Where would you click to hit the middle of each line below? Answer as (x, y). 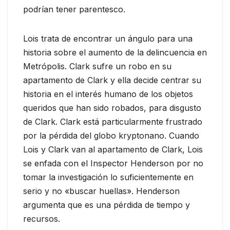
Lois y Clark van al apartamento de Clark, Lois (113, 150)
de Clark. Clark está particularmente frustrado (113, 122)
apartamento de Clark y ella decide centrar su (112, 80)
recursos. (42, 219)
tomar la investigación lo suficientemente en (108, 177)
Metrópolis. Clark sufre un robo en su (97, 66)
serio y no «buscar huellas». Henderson (101, 191)
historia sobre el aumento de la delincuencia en (115, 53)
